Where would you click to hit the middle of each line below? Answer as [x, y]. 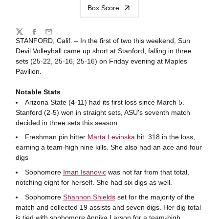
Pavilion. [28, 71]
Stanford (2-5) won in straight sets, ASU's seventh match [103, 112]
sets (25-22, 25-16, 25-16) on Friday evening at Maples [101, 61]
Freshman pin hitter [56, 137]
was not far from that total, [147, 172]
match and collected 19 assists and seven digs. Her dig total [108, 207]
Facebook [45, 36]
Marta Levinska [111, 137]
